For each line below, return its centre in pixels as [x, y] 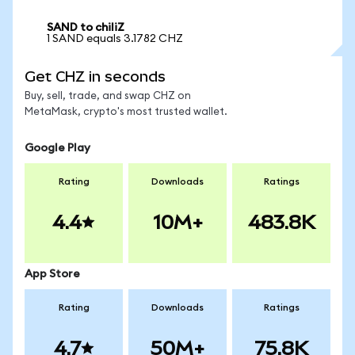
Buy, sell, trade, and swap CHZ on [108, 96]
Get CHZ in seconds [95, 76]
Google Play [57, 148]
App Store [52, 274]
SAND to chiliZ [86, 28]
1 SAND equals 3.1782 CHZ [115, 39]
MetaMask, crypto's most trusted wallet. [126, 112]
